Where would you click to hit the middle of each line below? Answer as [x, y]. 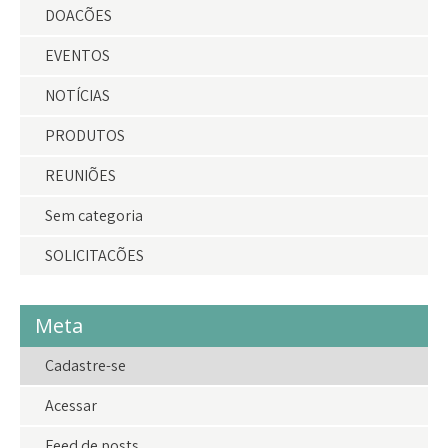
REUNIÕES [80, 175]
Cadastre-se [85, 365]
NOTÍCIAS [77, 95]
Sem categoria [94, 215]
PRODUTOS [85, 135]
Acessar [71, 405]
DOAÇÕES [78, 15]
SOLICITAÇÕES [94, 255]
